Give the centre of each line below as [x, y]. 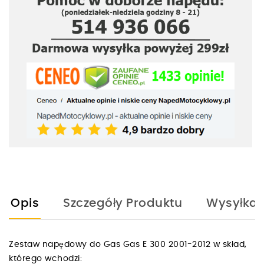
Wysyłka [232, 203]
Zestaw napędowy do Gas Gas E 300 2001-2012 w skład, [128, 244]
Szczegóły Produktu [123, 203]
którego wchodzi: [48, 258]
